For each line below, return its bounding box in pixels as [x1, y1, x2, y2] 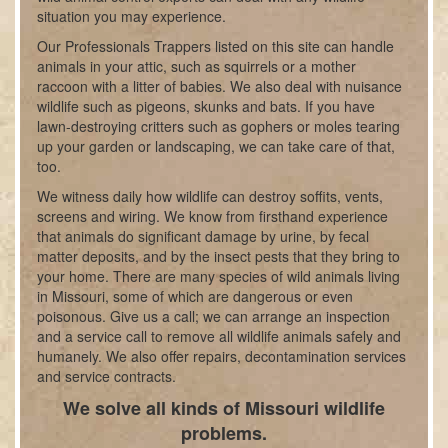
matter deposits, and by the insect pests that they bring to [37, 246, 401, 266]
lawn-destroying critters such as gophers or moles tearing [37, 116, 401, 136]
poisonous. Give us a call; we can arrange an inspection [37, 306, 391, 326]
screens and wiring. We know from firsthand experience [37, 206, 389, 226]
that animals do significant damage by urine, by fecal [37, 226, 370, 246]
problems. [181, 420, 267, 446]
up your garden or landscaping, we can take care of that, [37, 136, 396, 156]
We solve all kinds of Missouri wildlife [63, 395, 385, 421]
